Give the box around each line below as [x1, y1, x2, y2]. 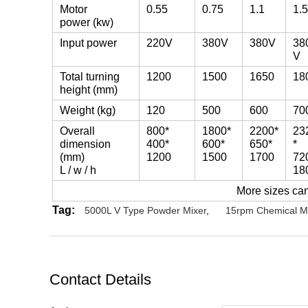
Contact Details [49, 271, 151, 288]
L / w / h [60, 164, 96, 176]
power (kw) [60, 16, 113, 28]
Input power [60, 37, 117, 49]
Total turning [60, 71, 120, 82]
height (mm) [60, 84, 118, 96]
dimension [60, 138, 111, 150]
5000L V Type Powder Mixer [85, 205, 206, 216]
